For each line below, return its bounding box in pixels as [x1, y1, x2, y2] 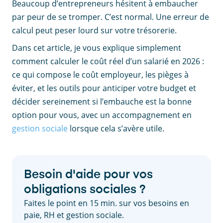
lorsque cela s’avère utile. [68, 123, 164, 134]
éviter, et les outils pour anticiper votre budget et [12, 83, 196, 94]
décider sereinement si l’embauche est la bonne [12, 96, 192, 107]
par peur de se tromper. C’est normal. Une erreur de [12, 11, 209, 22]
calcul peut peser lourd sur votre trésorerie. [12, 25, 177, 36]
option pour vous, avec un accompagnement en [12, 110, 192, 120]
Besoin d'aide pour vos [24, 169, 153, 181]
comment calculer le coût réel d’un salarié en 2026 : [12, 56, 204, 67]
